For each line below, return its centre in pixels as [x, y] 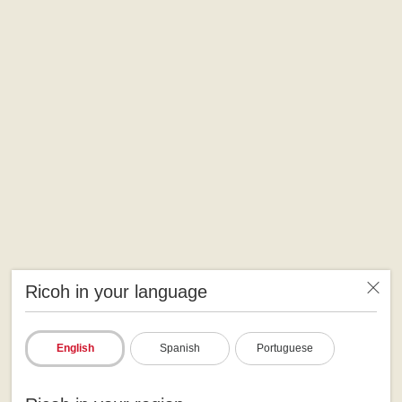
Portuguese [285, 347]
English [75, 347]
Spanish [180, 347]
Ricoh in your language [117, 291]
